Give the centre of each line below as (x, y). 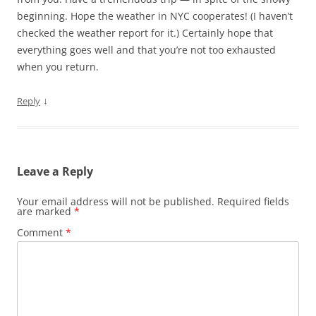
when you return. (58, 66)
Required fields (253, 201)
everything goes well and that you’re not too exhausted (146, 49)
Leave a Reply (55, 171)
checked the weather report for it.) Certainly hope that (145, 32)
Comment (41, 232)
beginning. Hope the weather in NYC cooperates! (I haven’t (155, 16)
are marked (45, 211)
